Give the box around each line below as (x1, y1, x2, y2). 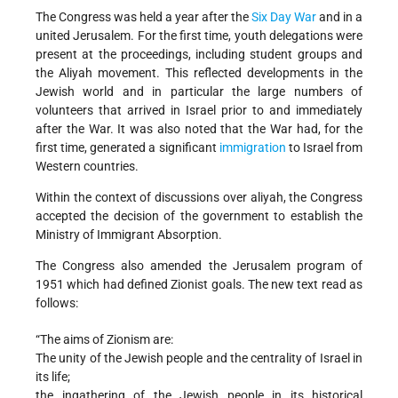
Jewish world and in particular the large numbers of (36, 84, 362, 99)
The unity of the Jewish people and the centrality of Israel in (36, 351, 362, 366)
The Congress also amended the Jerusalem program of (36, 259, 362, 274)
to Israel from (285, 140, 362, 155)
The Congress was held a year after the (36, 10, 251, 25)
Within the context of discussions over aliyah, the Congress (36, 190, 362, 205)
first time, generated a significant (36, 140, 219, 155)
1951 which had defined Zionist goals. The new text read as (36, 277, 362, 292)
